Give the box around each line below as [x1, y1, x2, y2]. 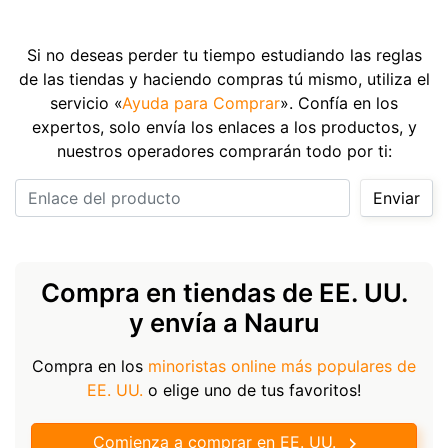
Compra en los [32, 355, 148, 376]
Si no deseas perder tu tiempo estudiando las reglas [26, 44, 422, 65]
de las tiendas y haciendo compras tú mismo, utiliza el [18, 68, 430, 89]
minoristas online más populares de [148, 355, 416, 376]
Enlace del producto [182, 180, 336, 201]
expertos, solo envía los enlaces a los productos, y [31, 116, 417, 137]
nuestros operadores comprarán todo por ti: [56, 140, 392, 161]
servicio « [50, 92, 122, 113]
